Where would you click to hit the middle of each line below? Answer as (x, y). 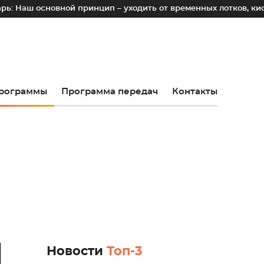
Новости (76, 251)
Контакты (195, 92)
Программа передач (110, 92)
